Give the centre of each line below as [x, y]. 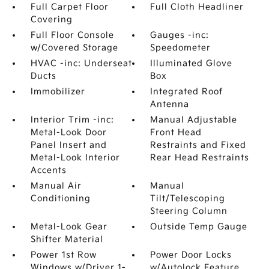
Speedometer [181, 47]
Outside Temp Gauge [199, 226]
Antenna [170, 104]
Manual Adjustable [194, 119]
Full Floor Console [72, 35]
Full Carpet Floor [69, 7]
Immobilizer [58, 91]
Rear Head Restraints [200, 157]
